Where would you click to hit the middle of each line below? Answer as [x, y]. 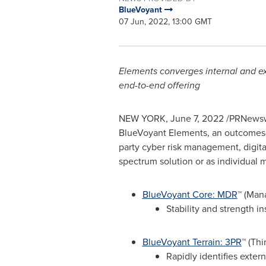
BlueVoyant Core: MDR [190, 194]
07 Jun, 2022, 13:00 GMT [165, 22]
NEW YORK [142, 118]
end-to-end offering [159, 85]
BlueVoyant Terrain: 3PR [192, 242]
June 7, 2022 [197, 118]
